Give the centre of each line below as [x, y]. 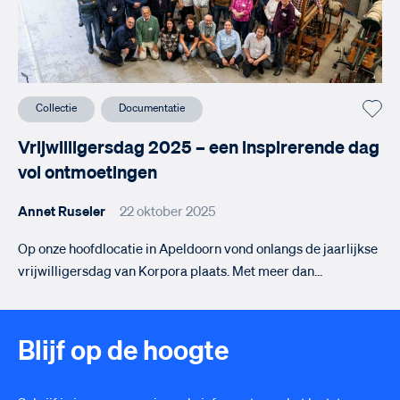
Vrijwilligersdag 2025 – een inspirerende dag [199, 148]
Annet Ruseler [62, 212]
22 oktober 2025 [168, 212]
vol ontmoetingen [87, 173]
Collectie [56, 108]
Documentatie [152, 108]
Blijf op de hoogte [123, 352]
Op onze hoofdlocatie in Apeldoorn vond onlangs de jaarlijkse [198, 249]
